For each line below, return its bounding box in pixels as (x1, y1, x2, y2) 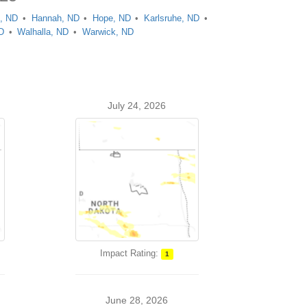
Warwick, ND (82, 27, 134, 37)
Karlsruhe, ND (144, 13, 200, 23)
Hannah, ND (31, 13, 79, 23)
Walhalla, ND (17, 27, 69, 37)
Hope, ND (92, 13, 131, 23)
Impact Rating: (100, 248, 159, 258)
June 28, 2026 (106, 295, 169, 306)
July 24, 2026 (108, 100, 167, 111)
